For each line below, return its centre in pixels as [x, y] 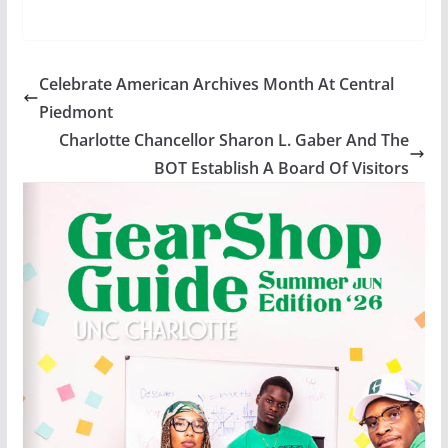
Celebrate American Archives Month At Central [216, 83]
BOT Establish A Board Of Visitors [282, 167]
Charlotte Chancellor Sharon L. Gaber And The [234, 139]
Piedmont [75, 111]
